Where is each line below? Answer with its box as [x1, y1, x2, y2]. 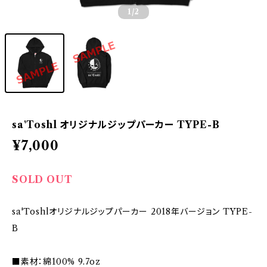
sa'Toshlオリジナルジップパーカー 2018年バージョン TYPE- [12, 206, 253, 217]
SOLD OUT [12, 173, 73, 185]
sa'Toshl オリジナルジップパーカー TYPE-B [12, 119, 220, 131]
